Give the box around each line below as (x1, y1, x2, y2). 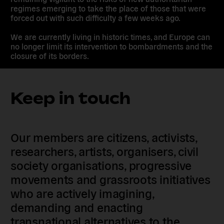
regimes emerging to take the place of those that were (10, 2, 206, 13)
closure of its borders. (10, 50, 89, 60)
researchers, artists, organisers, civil (10, 143, 198, 159)
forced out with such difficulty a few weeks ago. (10, 12, 181, 22)
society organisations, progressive (10, 157, 192, 173)
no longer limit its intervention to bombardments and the (10, 40, 213, 51)
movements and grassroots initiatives (10, 171, 210, 187)
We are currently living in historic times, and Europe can (10, 31, 210, 41)
